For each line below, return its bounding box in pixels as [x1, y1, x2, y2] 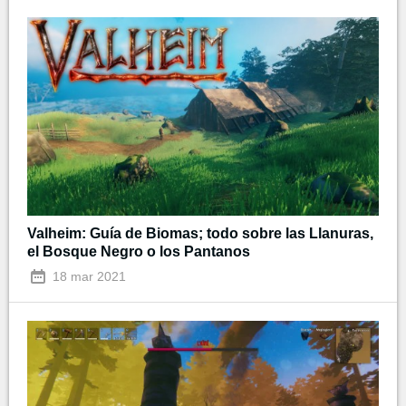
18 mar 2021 [49, 268, 126, 284]
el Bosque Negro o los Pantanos [27, 243, 250, 259]
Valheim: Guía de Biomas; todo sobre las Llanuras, [27, 225, 373, 241]
